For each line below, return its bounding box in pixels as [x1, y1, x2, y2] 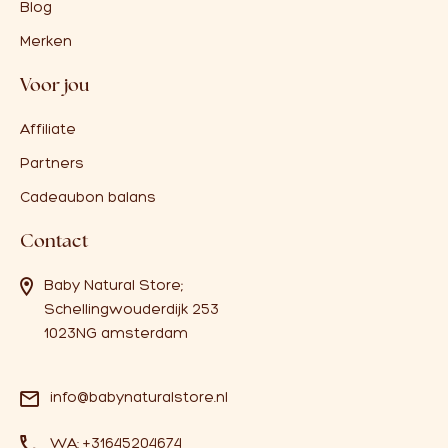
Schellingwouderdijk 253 [44, 300, 219, 319]
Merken [20, 32, 72, 51]
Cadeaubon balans [20, 188, 156, 207]
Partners [20, 154, 84, 173]
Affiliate [20, 120, 76, 139]
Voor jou [20, 73, 89, 97]
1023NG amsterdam [44, 324, 188, 343]
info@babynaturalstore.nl [50, 388, 228, 407]
